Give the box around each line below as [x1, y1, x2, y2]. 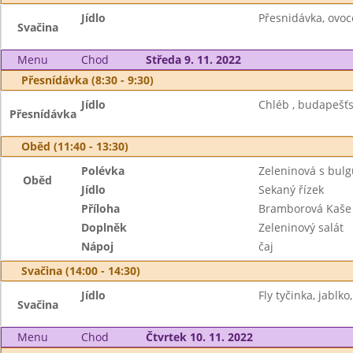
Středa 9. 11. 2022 [145, 52, 241, 67]
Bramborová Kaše [258, 201, 351, 216]
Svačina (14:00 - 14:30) [21, 263, 140, 278]
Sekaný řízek [258, 182, 324, 197]
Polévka [81, 163, 125, 178]
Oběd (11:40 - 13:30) [21, 139, 128, 154]
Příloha [81, 201, 121, 216]
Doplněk [81, 220, 128, 235]
